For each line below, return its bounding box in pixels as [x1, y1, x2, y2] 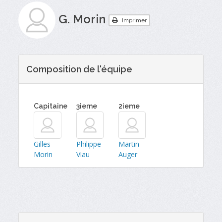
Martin [118, 139, 139, 149]
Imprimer [120, 16, 147, 24]
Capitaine [34, 102, 68, 110]
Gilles [34, 139, 51, 149]
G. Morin [55, 11, 109, 26]
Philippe [76, 139, 101, 149]
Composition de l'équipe [26, 64, 133, 74]
